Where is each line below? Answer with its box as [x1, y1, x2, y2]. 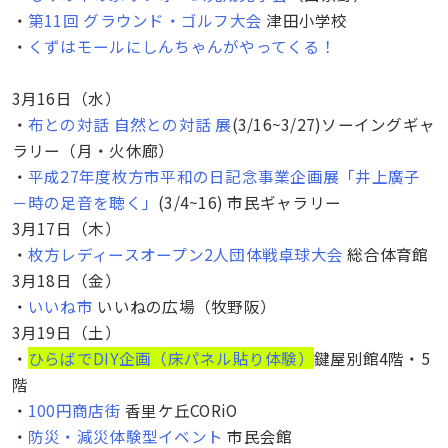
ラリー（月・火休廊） [11, 138, 175, 161]
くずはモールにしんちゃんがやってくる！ [27, 34, 336, 57]
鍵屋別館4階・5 [313, 346, 430, 369]
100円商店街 [27, 398, 121, 421]
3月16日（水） [11, 86, 121, 109]
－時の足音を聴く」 [11, 190, 159, 213]
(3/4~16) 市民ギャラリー [158, 190, 342, 213]
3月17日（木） [11, 216, 121, 239]
